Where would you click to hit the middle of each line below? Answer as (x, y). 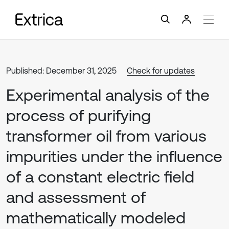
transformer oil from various (106, 136)
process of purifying (78, 115)
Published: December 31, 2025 (61, 71)
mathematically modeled (96, 217)
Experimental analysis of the (108, 95)
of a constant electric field (100, 177)
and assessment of (76, 197)
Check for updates (161, 71)
